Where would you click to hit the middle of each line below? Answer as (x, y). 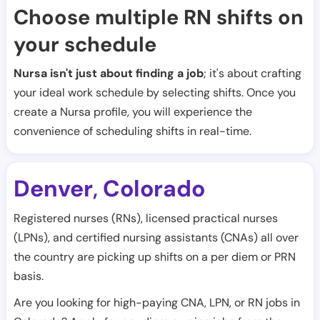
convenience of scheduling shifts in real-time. (132, 131)
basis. (29, 276)
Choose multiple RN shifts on (159, 17)
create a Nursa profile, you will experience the (133, 112)
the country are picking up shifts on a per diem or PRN (155, 257)
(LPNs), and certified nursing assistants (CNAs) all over (156, 237)
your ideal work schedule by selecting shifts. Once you (155, 92)
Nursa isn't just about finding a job (109, 73)
